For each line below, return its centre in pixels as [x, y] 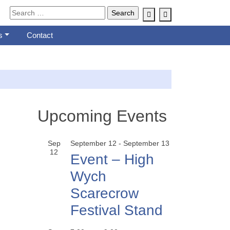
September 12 [93, 143]
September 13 [146, 143]
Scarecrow [104, 193]
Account [164, 14]
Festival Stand [117, 210]
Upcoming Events [102, 116]
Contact [40, 35]
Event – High [112, 159]
